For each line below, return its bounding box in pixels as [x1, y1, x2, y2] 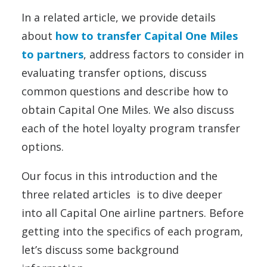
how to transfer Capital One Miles [52, 29, 238, 43]
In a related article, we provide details [21, 10, 216, 24]
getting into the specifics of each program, [21, 224, 243, 238]
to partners [21, 47, 83, 61]
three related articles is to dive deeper [21, 187, 222, 201]
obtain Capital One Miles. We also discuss [21, 103, 234, 117]
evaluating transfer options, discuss [21, 66, 207, 80]
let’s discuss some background [21, 243, 179, 257]
